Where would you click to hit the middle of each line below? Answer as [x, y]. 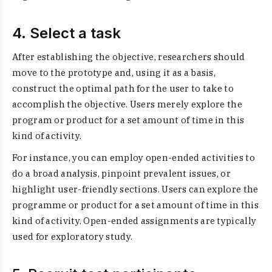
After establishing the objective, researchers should [129, 57]
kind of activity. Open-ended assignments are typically [134, 221]
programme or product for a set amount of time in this [135, 205]
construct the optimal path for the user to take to [123, 88]
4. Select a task [66, 33]
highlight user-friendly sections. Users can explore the [135, 189]
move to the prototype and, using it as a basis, [114, 73]
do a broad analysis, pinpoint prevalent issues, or [121, 173]
